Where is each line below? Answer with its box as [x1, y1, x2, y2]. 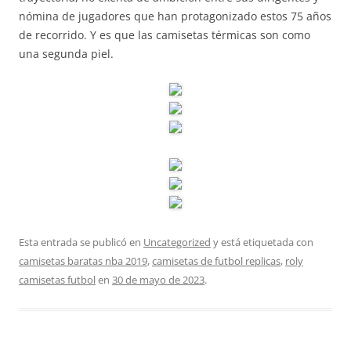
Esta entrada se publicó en [19, 235, 143, 249]
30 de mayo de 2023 [112, 273, 204, 287]
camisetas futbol [19, 273, 96, 287]
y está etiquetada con [211, 235, 313, 249]
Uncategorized [143, 235, 211, 249]
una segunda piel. [19, 46, 114, 61]
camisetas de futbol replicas [152, 254, 280, 268]
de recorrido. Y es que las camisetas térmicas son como [19, 27, 310, 42]
